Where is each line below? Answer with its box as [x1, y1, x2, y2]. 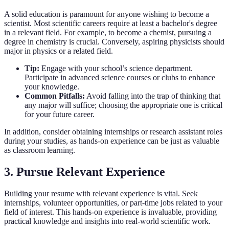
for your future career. [25, 110, 95, 119]
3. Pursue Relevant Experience [4, 165, 165, 179]
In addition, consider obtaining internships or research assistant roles [4, 127, 222, 136]
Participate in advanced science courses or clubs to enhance [25, 73, 215, 82]
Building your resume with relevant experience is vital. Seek [4, 189, 198, 198]
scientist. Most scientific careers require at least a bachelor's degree [4, 19, 217, 28]
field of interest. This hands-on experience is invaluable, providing [4, 208, 217, 217]
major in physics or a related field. [4, 47, 113, 56]
